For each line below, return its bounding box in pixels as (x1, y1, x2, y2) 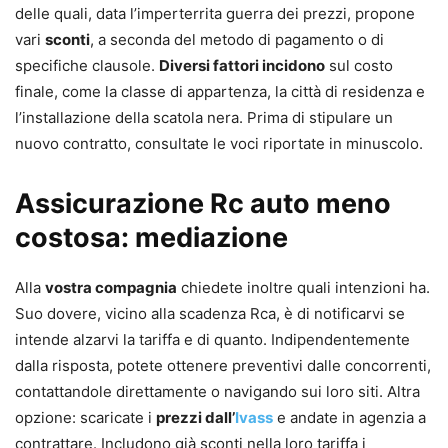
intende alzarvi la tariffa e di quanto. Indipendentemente (15, 329, 410, 349)
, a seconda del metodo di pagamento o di (90, 29, 384, 49)
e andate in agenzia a (273, 407, 426, 427)
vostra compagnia (45, 277, 177, 297)
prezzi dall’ (156, 407, 235, 427)
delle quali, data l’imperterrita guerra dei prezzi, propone (15, 3, 415, 23)
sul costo (325, 55, 393, 75)
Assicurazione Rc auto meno (15, 186, 391, 220)
